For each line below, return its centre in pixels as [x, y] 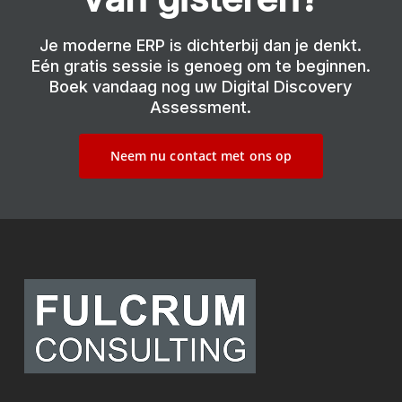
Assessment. [201, 107]
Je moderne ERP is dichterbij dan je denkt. [201, 45]
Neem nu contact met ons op [201, 155]
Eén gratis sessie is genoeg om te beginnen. [201, 66]
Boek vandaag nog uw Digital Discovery [201, 86]
